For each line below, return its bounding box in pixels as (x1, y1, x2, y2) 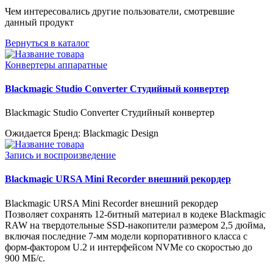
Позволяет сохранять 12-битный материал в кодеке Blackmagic (5, 208, 266, 219)
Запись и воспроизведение (5, 150, 116, 161)
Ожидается (5, 128, 51, 139)
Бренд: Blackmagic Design (53, 128, 158, 139)
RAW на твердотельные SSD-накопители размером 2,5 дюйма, (5, 219, 266, 230)
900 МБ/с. (5, 252, 45, 263)
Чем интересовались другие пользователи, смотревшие (5, 5, 235, 16)
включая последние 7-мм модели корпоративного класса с (5, 230, 247, 241)
